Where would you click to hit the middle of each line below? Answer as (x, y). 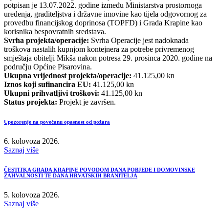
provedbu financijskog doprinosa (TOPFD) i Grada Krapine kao (103, 22)
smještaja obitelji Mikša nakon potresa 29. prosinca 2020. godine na (108, 58)
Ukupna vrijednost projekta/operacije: (68, 75)
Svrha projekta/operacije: (46, 40)
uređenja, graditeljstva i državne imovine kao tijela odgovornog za (105, 14)
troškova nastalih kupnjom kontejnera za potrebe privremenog (99, 49)
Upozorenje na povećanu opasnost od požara (57, 121)
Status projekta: (31, 102)
